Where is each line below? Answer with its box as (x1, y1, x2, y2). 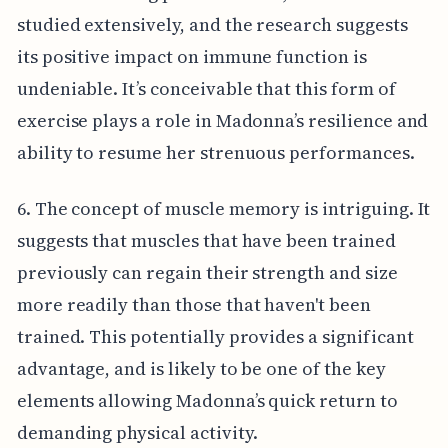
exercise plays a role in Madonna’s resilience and (16, 107, 429, 133)
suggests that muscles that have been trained (16, 227, 396, 253)
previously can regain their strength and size (16, 259, 398, 285)
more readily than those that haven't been (16, 291, 371, 317)
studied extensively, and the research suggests (16, 11, 408, 37)
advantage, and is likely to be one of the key (16, 355, 386, 381)
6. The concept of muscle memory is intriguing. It (16, 195, 431, 221)
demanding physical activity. (16, 419, 258, 445)
